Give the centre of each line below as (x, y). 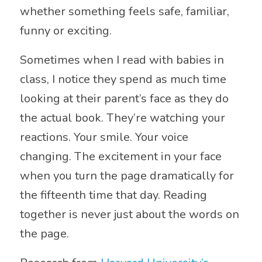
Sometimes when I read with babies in (122, 60)
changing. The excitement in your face (120, 157)
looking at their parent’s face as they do (124, 99)
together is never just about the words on (129, 215)
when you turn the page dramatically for (127, 176)
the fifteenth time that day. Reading (113, 195)
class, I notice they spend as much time (123, 80)
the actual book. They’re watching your (122, 118)
